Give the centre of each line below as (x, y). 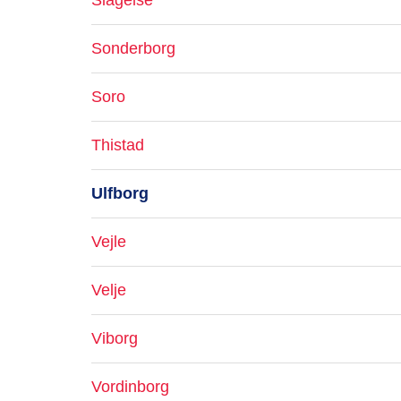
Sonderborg (133, 48)
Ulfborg (120, 193)
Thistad (118, 145)
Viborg (115, 338)
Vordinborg (130, 387)
